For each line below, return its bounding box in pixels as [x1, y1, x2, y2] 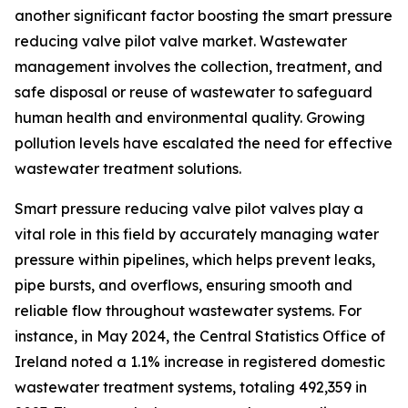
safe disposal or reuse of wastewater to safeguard [15, 83, 372, 102]
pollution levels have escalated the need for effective [15, 134, 393, 153]
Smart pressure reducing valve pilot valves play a [15, 199, 363, 219]
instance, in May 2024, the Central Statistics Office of [15, 327, 385, 346]
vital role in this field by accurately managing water [15, 225, 379, 244]
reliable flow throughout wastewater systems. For [15, 301, 362, 321]
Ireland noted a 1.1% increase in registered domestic [15, 352, 385, 372]
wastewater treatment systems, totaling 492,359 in [15, 378, 367, 397]
